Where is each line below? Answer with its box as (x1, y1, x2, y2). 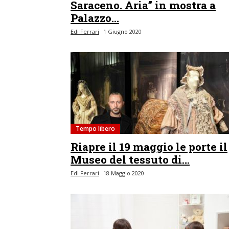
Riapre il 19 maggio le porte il (71, 140, 227, 154)
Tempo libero (76, 124, 115, 133)
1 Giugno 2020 (103, 28, 142, 35)
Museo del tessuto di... (71, 152, 190, 167)
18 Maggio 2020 (103, 169, 144, 177)
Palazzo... (71, 11, 119, 25)
